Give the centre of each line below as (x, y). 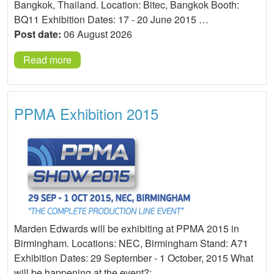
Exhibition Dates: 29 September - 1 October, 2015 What (134, 257)
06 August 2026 (97, 34)
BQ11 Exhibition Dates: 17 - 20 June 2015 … (111, 19)
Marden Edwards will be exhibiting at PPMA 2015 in (127, 228)
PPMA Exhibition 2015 (86, 113)
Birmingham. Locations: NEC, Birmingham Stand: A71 (131, 243)
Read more (47, 59)
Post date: (38, 34)
